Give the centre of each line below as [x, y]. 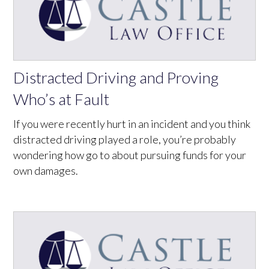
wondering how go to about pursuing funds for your [130, 155]
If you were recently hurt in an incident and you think [132, 123]
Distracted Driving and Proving [116, 77]
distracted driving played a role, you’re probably [125, 139]
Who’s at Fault [62, 99]
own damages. [46, 170]
